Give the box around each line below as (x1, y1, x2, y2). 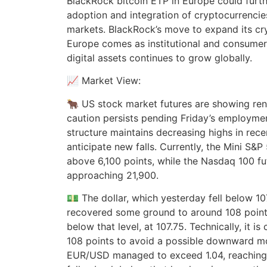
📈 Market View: (67, 74, 141, 87)
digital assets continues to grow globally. (67, 51, 252, 64)
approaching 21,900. (67, 169, 159, 181)
